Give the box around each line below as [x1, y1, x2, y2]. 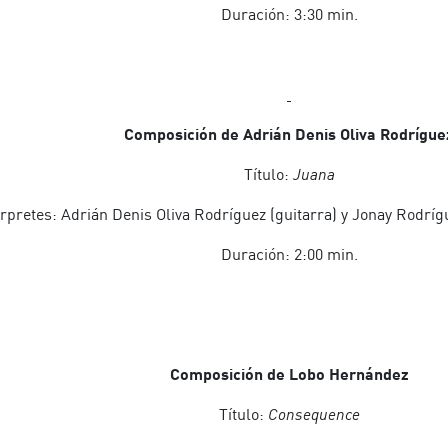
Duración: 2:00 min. [220, 244, 358, 264]
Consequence [267, 404, 360, 424]
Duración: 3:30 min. [220, 4, 358, 24]
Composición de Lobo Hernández [169, 364, 409, 383]
